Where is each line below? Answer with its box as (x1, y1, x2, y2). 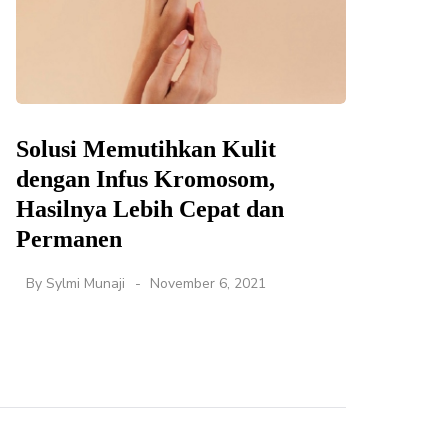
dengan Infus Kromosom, (16, 166, 275, 193)
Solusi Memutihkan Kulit (16, 136, 276, 163)
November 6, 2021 (150, 274, 266, 294)
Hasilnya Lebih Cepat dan (16, 196, 284, 223)
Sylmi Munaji (46, 274, 125, 294)
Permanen (16, 226, 122, 253)
